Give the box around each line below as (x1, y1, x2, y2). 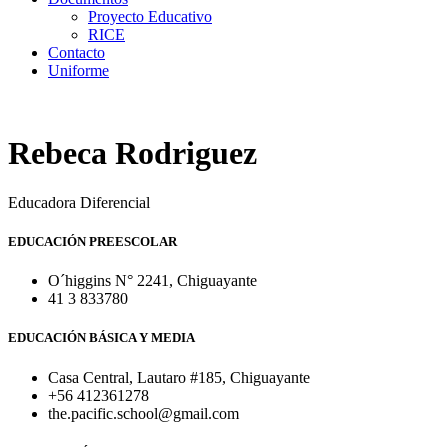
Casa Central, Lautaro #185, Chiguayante (48, 368, 310, 386)
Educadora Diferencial (8, 193, 150, 211)
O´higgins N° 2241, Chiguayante (48, 272, 257, 290)
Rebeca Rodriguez (8, 135, 257, 172)
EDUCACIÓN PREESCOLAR (8, 234, 177, 250)
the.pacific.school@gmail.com (48, 404, 239, 422)
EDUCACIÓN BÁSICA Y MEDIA (8, 330, 195, 346)
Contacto (48, 44, 105, 61)
